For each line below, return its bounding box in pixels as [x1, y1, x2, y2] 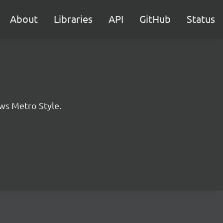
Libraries [54, 12, 93, 25]
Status [187, 12, 215, 25]
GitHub [139, 12, 171, 25]
